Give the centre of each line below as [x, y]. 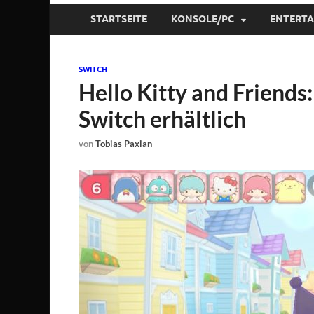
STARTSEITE [119, 19]
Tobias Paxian [124, 144]
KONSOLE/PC [203, 19]
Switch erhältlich [162, 118]
